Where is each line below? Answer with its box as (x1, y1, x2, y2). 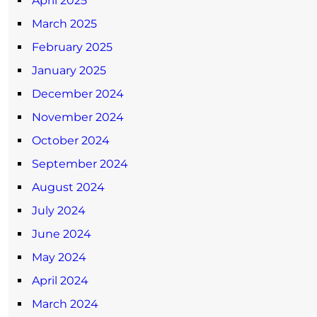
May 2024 (32, 250, 86, 264)
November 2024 (32, 110, 124, 124)
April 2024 (32, 273, 88, 287)
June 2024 (32, 226, 91, 241)
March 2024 (32, 296, 98, 311)
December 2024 (32, 86, 124, 100)
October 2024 (32, 133, 110, 147)
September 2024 (32, 156, 128, 171)
